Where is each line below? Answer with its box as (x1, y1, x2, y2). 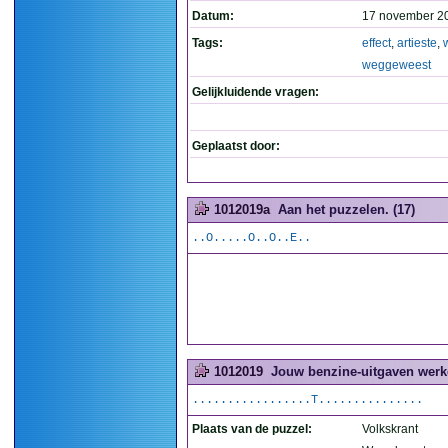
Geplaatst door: (192, 139, 280, 153)
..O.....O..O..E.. (192, 231, 311, 245)
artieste (397, 36, 437, 50)
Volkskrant (362, 422, 418, 436)
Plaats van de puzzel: (192, 422, 312, 436)
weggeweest (362, 58, 431, 72)
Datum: (192, 9, 234, 23)
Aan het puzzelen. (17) (278, 202, 415, 217)
